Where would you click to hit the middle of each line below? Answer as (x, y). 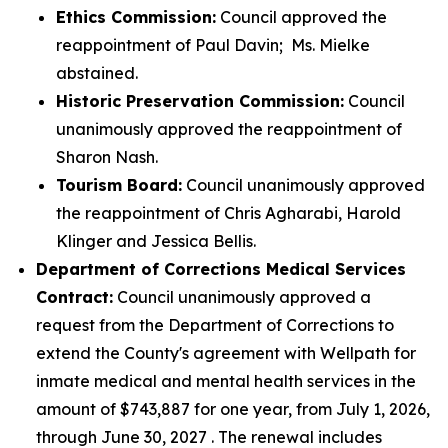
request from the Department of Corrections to (215, 325)
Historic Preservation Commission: (200, 101)
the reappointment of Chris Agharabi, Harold (228, 213)
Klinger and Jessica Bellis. (156, 241)
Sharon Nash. (107, 157)
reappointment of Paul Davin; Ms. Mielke (213, 45)
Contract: (74, 297)
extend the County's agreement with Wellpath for (226, 353)
